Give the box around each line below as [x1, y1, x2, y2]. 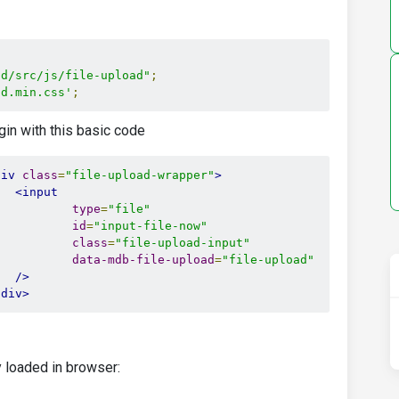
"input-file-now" [94, 219, 208, 232]
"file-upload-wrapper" [65, 168, 215, 182]
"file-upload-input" [115, 236, 250, 249]
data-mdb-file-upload [72, 253, 215, 266]
